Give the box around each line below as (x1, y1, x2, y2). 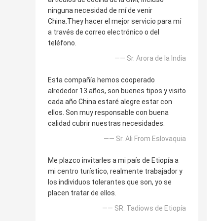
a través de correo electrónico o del (48, 28, 159, 37)
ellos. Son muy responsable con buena (48, 109, 169, 117)
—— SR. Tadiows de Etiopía (102, 204, 186, 213)
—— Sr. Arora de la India (114, 54, 186, 63)
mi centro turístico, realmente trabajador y (48, 167, 183, 176)
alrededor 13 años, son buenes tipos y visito (48, 87, 186, 95)
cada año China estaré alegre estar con (48, 98, 172, 106)
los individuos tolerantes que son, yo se (48, 178, 172, 186)
